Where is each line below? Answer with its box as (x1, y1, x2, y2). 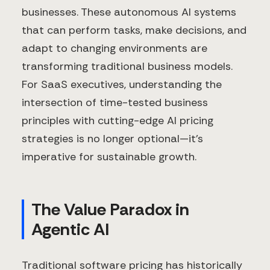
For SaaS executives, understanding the (22, 77, 222, 92)
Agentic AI (31, 218, 109, 241)
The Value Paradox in (31, 198, 189, 221)
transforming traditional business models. (22, 59, 233, 74)
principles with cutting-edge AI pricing (22, 113, 213, 128)
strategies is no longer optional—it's (22, 131, 203, 146)
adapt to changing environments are (22, 41, 207, 56)
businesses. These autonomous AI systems (22, 5, 236, 20)
